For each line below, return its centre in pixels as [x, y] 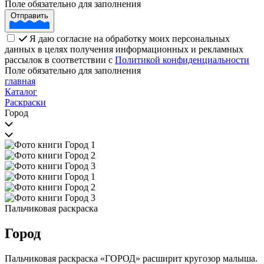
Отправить [29, 16]
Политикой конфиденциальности [182, 60]
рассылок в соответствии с [60, 60]
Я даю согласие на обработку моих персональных [130, 39]
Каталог [21, 92]
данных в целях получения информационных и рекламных [124, 49]
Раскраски [25, 103]
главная [20, 81]
